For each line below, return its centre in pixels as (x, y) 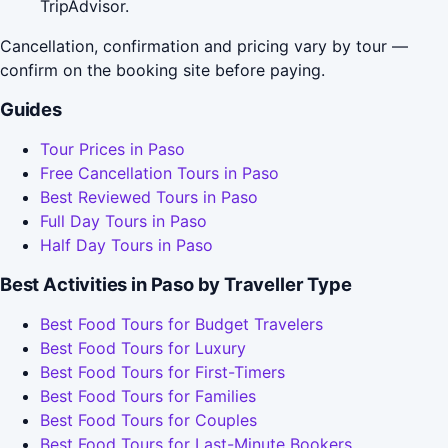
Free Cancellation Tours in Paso (159, 173)
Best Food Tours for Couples (148, 420)
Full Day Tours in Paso (123, 221)
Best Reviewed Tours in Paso (149, 197)
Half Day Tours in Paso (126, 245)
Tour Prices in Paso (112, 149)
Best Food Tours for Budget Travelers (181, 324)
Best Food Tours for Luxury (143, 348)
